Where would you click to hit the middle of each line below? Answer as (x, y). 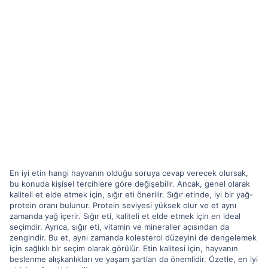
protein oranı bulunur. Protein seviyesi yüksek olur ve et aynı (123, 205)
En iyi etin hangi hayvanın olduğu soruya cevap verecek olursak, (129, 173)
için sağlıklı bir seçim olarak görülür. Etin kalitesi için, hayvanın (124, 248)
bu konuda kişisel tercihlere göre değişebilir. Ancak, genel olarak (130, 183)
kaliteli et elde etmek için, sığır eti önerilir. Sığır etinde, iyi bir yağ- (131, 194)
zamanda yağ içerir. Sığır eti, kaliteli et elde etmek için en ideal (125, 216)
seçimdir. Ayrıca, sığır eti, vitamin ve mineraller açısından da (119, 226)
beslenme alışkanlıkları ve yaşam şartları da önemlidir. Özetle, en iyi (134, 259)
